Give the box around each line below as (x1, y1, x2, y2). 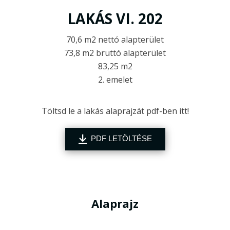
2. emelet (98, 73, 132, 85)
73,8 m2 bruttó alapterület (64, 47, 166, 59)
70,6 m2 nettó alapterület (66, 33, 164, 45)
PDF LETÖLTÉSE (90, 134, 152, 143)
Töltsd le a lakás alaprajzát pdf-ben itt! (41, 105, 189, 117)
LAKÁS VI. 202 (67, 8, 163, 28)
